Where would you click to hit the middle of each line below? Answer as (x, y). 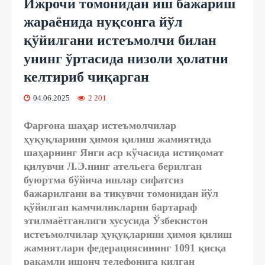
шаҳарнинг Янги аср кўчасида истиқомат (124, 152)
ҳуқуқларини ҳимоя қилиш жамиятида (117, 139)
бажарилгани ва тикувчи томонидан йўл (121, 193)
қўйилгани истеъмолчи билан (120, 40)
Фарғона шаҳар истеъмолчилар (100, 125)
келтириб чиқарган (86, 77)
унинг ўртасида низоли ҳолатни (126, 58)
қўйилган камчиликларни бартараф (110, 207)
